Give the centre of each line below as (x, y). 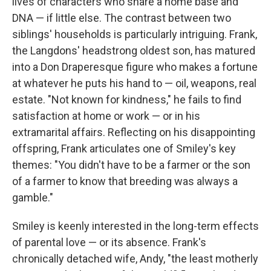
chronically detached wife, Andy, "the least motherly (135, 259)
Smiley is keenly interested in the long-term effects (135, 226)
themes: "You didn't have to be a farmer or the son (131, 165)
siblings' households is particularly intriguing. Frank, (135, 34)
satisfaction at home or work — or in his (106, 116)
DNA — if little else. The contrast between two (122, 18)
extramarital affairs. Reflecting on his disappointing (134, 132)
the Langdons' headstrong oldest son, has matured (134, 51)
